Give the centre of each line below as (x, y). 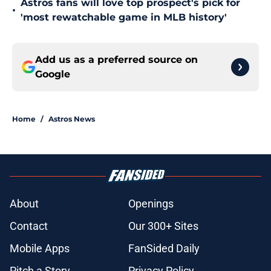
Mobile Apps (40, 249)
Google (53, 74)
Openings (151, 204)
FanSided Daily (164, 249)
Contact (29, 226)
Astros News (72, 119)
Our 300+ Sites (163, 226)
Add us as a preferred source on (116, 60)
